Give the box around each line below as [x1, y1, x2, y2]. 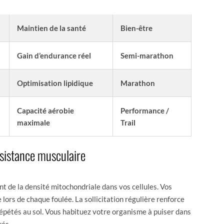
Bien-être [120, 23, 152, 32]
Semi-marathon [120, 50, 173, 60]
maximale [17, 117, 50, 127]
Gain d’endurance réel [17, 50, 91, 60]
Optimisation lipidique [17, 78, 93, 87]
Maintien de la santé [17, 23, 86, 32]
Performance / [120, 105, 169, 115]
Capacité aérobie [17, 105, 74, 115]
